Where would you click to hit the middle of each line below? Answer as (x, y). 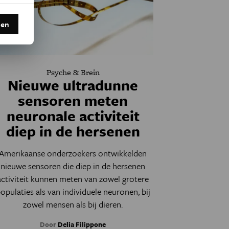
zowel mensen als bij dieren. (73, 204)
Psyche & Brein (73, 72)
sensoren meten (73, 100)
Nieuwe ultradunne (73, 85)
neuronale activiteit (73, 116)
